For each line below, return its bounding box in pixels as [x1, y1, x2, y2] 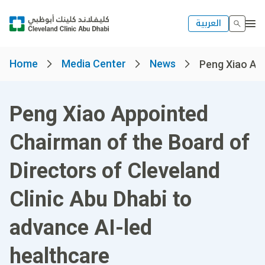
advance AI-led [9, 215, 152, 240]
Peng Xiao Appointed [9, 102, 208, 127]
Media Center [62, 57, 126, 70]
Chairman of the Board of [9, 130, 250, 155]
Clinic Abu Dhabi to [9, 187, 192, 212]
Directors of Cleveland [9, 159, 220, 183]
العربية [196, 15, 221, 31]
